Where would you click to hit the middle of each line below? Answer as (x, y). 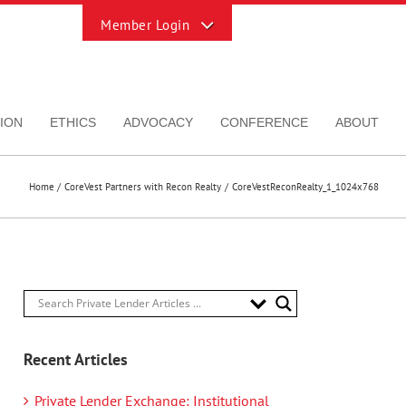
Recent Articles (76, 359)
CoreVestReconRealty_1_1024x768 (305, 186)
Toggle (103, 13)
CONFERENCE (264, 122)
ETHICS (73, 122)
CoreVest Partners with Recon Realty (143, 186)
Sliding (104, 31)
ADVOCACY (158, 122)
